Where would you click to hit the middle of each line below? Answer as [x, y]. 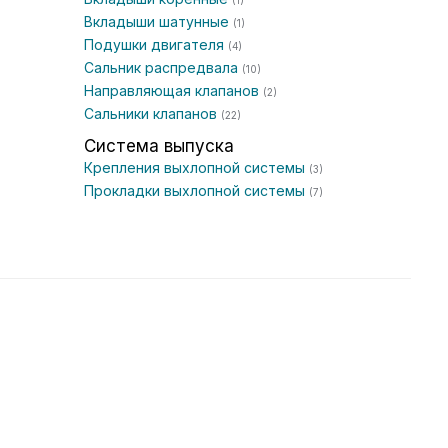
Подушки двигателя [156, 44]
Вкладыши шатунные [158, 21]
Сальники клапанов [152, 113]
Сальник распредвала [163, 67]
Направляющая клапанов [173, 90]
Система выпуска [159, 146]
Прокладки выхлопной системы [196, 190]
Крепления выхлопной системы [196, 167]
